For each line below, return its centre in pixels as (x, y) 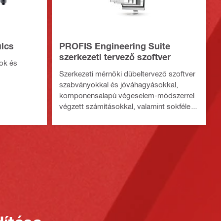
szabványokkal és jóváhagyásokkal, (118, 84)
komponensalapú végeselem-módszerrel (127, 95)
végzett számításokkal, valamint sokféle (125, 106)
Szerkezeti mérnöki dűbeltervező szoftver (127, 73)
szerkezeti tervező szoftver (115, 56)
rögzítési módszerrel (92, 117)
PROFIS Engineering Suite (114, 46)
